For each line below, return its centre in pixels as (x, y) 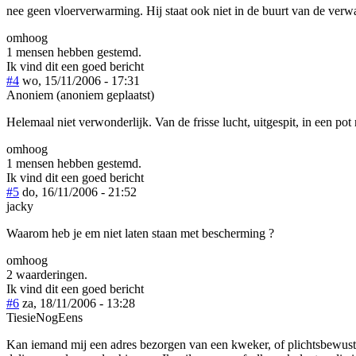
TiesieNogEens (44, 317)
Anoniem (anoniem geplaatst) (80, 95)
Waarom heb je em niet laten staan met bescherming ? (140, 233)
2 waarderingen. (47, 274)
